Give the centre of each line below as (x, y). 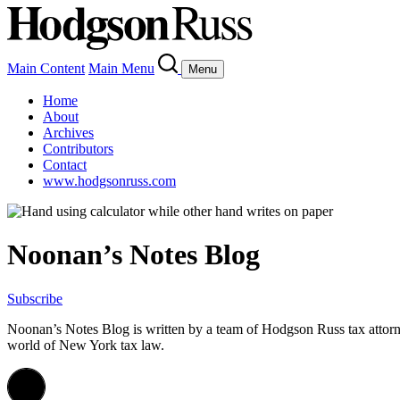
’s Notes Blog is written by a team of (157, 329)
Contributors (78, 149)
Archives (68, 133)
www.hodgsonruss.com (109, 181)
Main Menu (121, 68)
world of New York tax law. (86, 345)
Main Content (46, 68)
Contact (65, 165)
